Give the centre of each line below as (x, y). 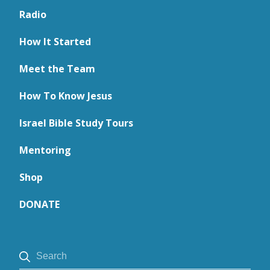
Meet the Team (57, 69)
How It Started (55, 42)
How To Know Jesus (66, 96)
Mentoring (45, 150)
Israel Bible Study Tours (76, 123)
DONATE (39, 204)
